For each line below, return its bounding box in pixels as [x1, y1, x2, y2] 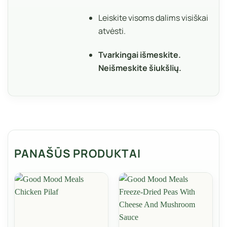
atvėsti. [98, 25, 126, 37]
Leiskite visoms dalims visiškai [98, 12, 209, 24]
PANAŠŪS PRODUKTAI [14, 145, 141, 161]
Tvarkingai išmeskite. [98, 49, 181, 60]
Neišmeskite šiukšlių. [98, 62, 182, 73]
